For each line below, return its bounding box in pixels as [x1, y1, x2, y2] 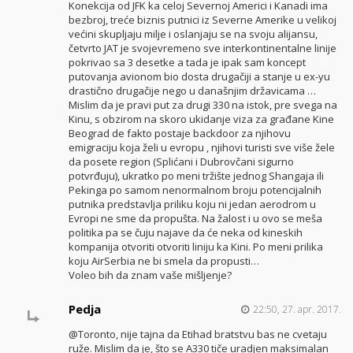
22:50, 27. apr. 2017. [252, 303, 341, 317]
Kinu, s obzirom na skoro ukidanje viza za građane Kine [68, 112, 334, 127]
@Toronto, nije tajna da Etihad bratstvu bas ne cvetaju [68, 327, 327, 342]
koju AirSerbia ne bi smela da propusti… [68, 254, 259, 269]
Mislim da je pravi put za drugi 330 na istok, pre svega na [68, 98, 337, 113]
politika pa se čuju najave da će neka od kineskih [68, 225, 303, 240]
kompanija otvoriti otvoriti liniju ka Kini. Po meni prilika [68, 240, 323, 255]
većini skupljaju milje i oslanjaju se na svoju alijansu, [68, 27, 318, 42]
